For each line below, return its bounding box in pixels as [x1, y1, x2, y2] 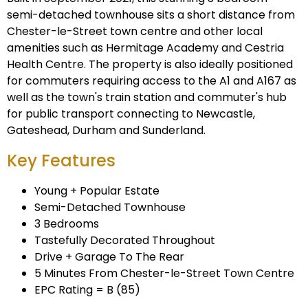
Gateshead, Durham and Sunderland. [7, 122, 206, 139]
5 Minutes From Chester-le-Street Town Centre [34, 265, 294, 282]
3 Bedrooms [34, 216, 99, 232]
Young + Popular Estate [34, 183, 159, 199]
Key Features [7, 149, 115, 173]
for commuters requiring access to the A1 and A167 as [7, 73, 296, 89]
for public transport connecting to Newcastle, [7, 106, 255, 122]
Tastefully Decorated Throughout [34, 232, 215, 249]
